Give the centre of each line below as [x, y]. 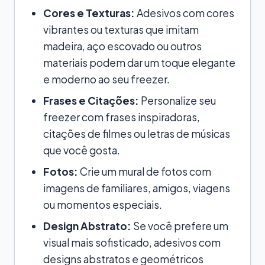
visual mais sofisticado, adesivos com [132, 242]
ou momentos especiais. [103, 204]
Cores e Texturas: [89, 13]
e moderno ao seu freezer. [106, 79]
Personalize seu [177, 100]
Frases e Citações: [91, 100]
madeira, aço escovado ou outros [122, 46]
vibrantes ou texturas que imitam [121, 29]
